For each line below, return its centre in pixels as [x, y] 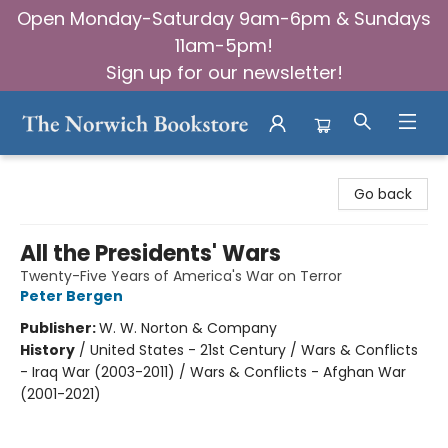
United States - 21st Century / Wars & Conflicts [254, 350]
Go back [383, 194]
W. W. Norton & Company [188, 328]
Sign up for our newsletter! [224, 72]
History [47, 350]
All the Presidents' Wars [150, 253]
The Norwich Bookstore [94, 172]
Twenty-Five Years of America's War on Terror [181, 276]
